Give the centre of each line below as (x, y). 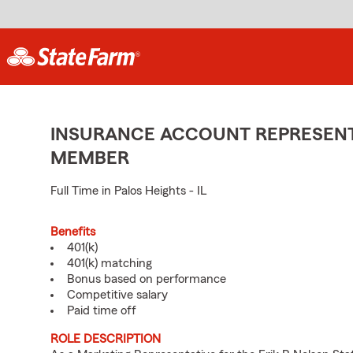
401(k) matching (110, 263)
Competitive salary (117, 295)
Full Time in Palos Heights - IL (128, 191)
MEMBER (90, 158)
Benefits (73, 232)
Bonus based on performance (147, 279)
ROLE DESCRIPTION (106, 339)
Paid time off (102, 310)
